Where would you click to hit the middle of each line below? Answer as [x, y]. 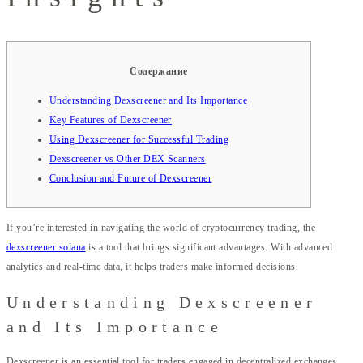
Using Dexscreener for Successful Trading [139, 139]
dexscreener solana [46, 247]
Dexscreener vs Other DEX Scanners [128, 158]
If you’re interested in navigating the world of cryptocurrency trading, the [161, 227]
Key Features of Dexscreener [111, 120]
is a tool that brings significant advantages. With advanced [209, 247]
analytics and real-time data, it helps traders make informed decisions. [153, 266]
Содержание [159, 71]
